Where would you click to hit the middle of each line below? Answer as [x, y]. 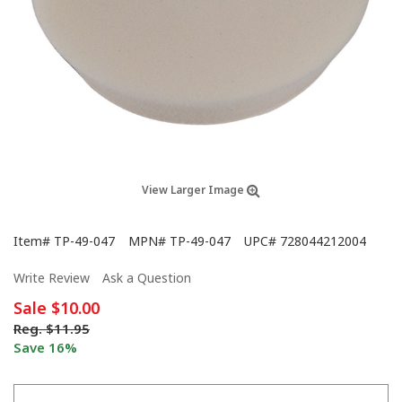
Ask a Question [147, 277]
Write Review [52, 277]
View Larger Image [194, 189]
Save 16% [45, 347]
